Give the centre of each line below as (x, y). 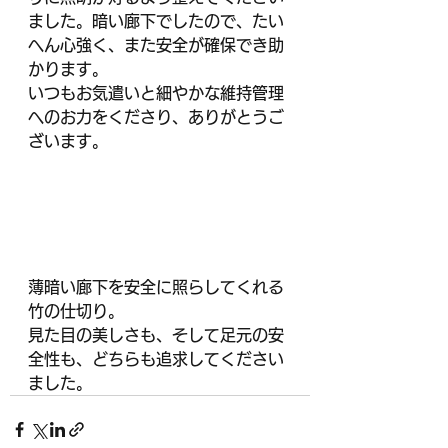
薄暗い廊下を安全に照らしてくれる (156, 287)
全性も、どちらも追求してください (156, 359)
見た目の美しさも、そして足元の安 (156, 335)
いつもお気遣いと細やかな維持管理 (156, 93)
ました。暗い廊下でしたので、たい (156, 21)
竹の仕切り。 (76, 311)
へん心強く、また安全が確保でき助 (156, 45)
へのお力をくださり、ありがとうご (156, 117)
